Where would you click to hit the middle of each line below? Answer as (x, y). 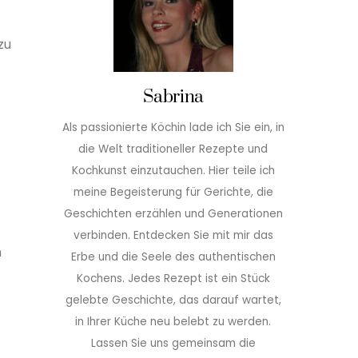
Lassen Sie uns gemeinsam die (173, 343)
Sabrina (173, 97)
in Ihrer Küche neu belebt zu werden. (173, 322)
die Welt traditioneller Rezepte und (173, 149)
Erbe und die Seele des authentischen (173, 257)
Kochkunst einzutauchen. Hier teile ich (173, 171)
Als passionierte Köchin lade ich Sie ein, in (173, 127)
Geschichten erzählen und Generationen (173, 214)
